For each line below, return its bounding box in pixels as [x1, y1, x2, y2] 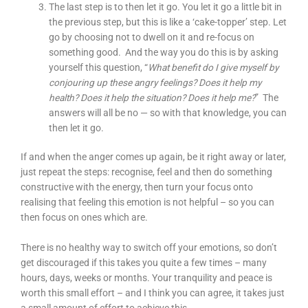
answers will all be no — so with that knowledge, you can [49, 107, 287, 118]
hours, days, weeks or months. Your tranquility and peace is [21, 272, 272, 284]
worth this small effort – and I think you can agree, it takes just [21, 287, 285, 299]
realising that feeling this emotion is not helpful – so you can [21, 197, 274, 208]
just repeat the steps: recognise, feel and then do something [21, 166, 272, 178]
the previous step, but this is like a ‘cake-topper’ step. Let [49, 16, 287, 27]
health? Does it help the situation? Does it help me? [49, 91, 256, 103]
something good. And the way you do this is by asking [49, 46, 279, 58]
